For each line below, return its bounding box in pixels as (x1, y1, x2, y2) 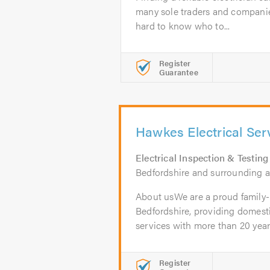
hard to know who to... (136, 19, 230, 33)
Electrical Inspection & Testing (136, 151, 269, 165)
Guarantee (159, 66, 198, 78)
